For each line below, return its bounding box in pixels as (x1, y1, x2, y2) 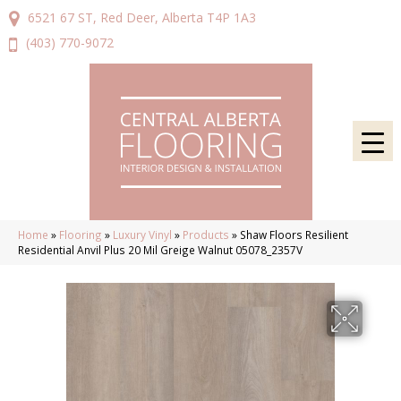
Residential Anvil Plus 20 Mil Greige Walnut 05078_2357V (18, 242, 303, 257)
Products (183, 226, 229, 242)
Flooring (59, 226, 102, 242)
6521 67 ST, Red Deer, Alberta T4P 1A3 (28, 9, 256, 26)
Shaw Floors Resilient (240, 226, 348, 242)
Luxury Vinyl (113, 226, 172, 242)
